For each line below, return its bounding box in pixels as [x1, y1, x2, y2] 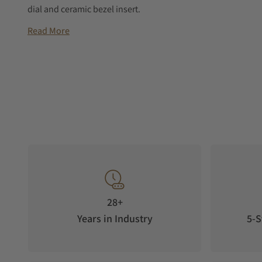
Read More [27, 25, 70, 37]
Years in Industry [77, 212, 153, 225]
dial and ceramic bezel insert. [27, 3, 140, 15]
